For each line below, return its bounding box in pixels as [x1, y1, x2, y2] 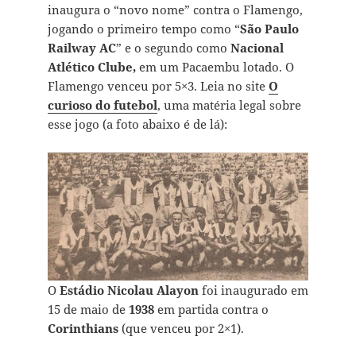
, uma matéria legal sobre [157, 96, 301, 113]
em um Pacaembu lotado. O [138, 58, 294, 75]
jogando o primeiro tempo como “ [47, 20, 240, 37]
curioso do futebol [47, 96, 157, 113]
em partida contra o [153, 300, 269, 317]
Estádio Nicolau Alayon [59, 281, 199, 298]
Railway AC [47, 39, 116, 56]
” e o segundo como [115, 39, 230, 56]
